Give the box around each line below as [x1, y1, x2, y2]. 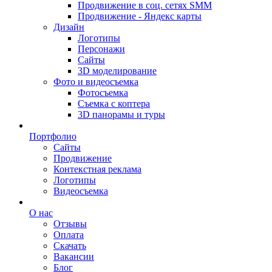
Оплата [53, 229, 84, 240]
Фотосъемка [78, 87, 128, 98]
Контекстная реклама [53, 164, 141, 174]
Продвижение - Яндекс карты [78, 11, 202, 21]
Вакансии [53, 251, 94, 262]
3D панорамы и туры [78, 109, 165, 120]
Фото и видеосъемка [53, 76, 138, 87]
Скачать [53, 240, 86, 251]
